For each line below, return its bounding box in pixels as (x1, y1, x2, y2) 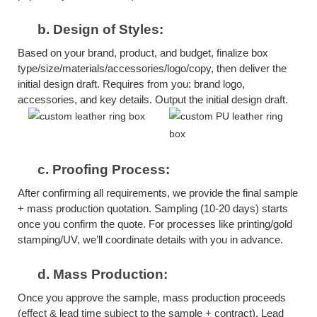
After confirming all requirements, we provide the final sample (18, 186, 298, 199)
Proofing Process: (52, 161, 170, 177)
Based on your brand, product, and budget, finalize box (18, 46, 268, 59)
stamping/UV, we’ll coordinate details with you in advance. (18, 233, 283, 246)
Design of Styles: (53, 21, 163, 37)
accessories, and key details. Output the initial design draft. (18, 93, 288, 105)
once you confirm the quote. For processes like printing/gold (18, 217, 292, 230)
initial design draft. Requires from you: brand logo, (18, 77, 245, 90)
